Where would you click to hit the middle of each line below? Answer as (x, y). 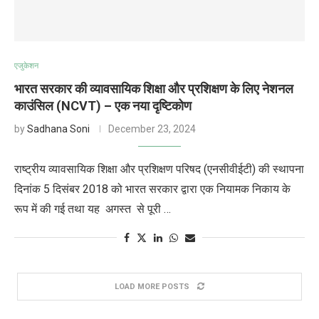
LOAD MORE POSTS (152, 287)
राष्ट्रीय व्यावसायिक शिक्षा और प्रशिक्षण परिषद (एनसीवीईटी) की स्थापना (159, 169)
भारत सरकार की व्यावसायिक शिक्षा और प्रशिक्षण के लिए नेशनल (154, 89)
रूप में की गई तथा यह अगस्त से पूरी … (93, 209)
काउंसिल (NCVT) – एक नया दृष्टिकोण (103, 106)
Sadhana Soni (58, 129)
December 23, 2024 (152, 129)
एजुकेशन (26, 66)
